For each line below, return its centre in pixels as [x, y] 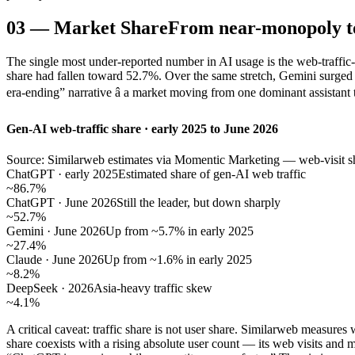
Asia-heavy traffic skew [153, 288]
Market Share [111, 28]
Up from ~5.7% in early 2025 [179, 231]
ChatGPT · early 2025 [62, 174]
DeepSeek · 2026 [50, 288]
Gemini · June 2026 [56, 231]
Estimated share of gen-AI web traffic [212, 174]
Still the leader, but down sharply [198, 202]
